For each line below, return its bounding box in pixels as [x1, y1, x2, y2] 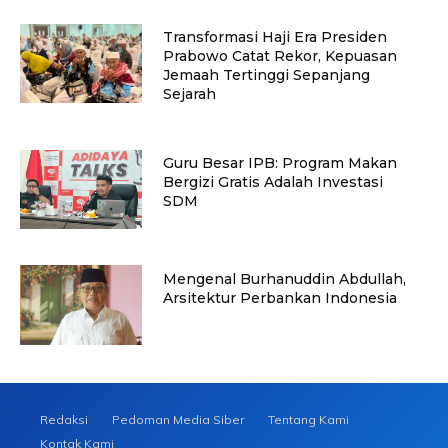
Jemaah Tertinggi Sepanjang [162, 65, 370, 84]
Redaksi [40, 411, 88, 427]
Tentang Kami [268, 411, 349, 427]
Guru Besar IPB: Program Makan [162, 153, 397, 172]
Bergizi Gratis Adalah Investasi [162, 172, 383, 191]
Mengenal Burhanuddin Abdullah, [162, 269, 406, 288]
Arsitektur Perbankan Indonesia [162, 288, 397, 307]
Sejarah [162, 84, 216, 103]
